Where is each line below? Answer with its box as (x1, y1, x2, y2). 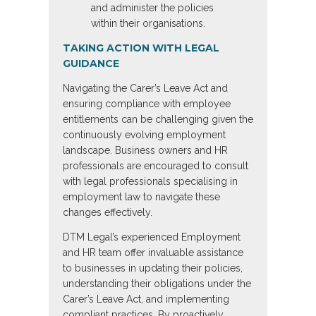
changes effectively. (63, 207, 152, 219)
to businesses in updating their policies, (63, 262, 243, 274)
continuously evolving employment (63, 129, 226, 141)
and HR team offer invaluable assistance (63, 247, 243, 259)
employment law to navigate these (63, 191, 220, 203)
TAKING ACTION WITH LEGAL (63, 42, 219, 55)
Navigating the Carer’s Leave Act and (63, 83, 228, 95)
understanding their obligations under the (63, 278, 251, 290)
